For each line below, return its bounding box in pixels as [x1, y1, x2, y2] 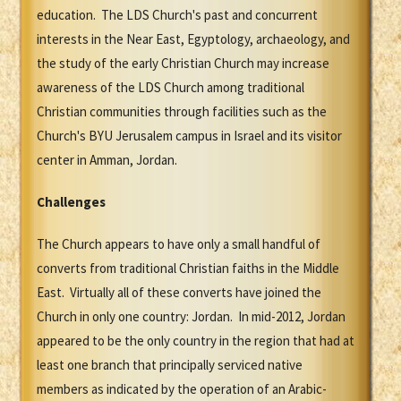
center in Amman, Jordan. [37, 151, 177, 169]
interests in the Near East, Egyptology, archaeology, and [37, 30, 350, 48]
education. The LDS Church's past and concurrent [37, 6, 318, 24]
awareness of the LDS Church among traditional [37, 79, 304, 97]
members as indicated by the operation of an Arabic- [37, 380, 327, 398]
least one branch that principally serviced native [37, 356, 303, 374]
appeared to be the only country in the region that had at [37, 332, 354, 350]
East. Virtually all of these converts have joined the [37, 284, 321, 302]
